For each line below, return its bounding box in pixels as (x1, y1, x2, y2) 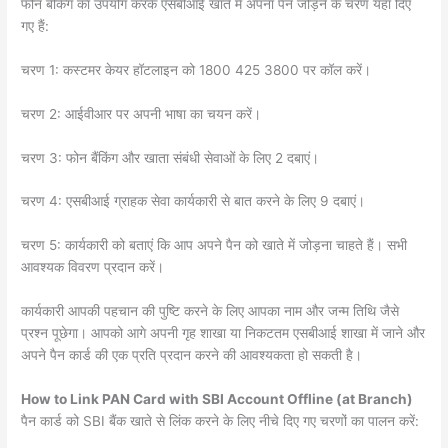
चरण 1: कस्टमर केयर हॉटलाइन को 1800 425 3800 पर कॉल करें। (21, 61, 372, 78)
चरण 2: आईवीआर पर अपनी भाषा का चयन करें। (21, 105, 262, 122)
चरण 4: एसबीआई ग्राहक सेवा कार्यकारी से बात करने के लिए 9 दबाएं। (21, 193, 366, 210)
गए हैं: (21, 17, 50, 34)
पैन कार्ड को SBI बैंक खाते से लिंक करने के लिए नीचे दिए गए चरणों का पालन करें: (21, 413, 420, 430)
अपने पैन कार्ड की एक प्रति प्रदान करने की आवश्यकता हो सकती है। (21, 347, 363, 364)
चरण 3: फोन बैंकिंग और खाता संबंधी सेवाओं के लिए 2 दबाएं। (21, 149, 320, 166)
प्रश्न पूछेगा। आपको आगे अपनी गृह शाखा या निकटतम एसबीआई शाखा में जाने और (21, 325, 426, 342)
